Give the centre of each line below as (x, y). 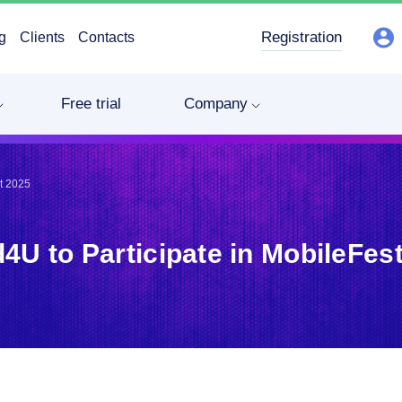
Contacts (106, 37)
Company (216, 104)
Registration (301, 37)
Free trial (91, 104)
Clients (42, 37)
